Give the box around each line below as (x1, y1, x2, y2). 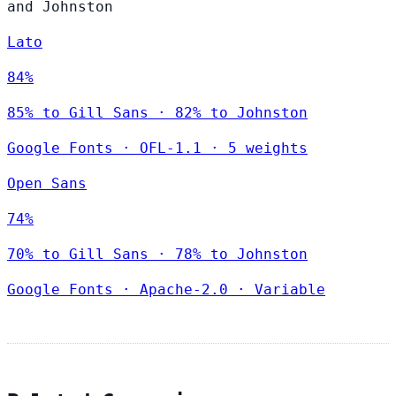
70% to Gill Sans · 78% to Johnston (7, 246, 308, 263)
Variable (255, 281, 325, 299)
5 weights (228, 140, 308, 157)
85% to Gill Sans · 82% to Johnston (7, 104, 308, 122)
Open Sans (7, 175, 87, 193)
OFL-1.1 (140, 140, 202, 157)
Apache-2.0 (140, 281, 228, 299)
